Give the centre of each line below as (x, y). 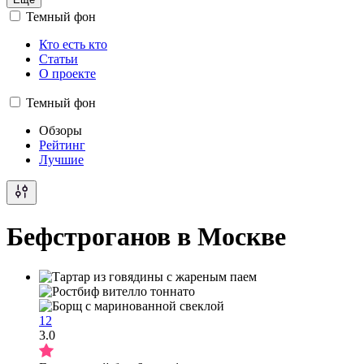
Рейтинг (62, 145)
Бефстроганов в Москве (146, 237)
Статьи (58, 59)
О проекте (67, 74)
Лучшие (61, 160)
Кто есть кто (73, 44)
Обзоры (61, 130)
